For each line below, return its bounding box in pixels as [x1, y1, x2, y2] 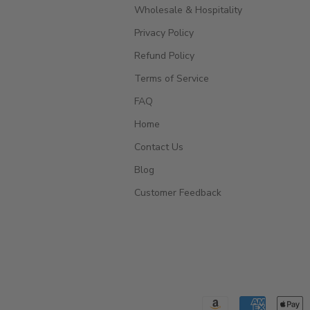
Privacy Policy [134, 26, 194, 39]
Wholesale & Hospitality [134, 3, 242, 17]
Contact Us [134, 140, 183, 154]
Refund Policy [134, 48, 194, 62]
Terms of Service [134, 71, 209, 85]
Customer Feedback [134, 185, 221, 199]
